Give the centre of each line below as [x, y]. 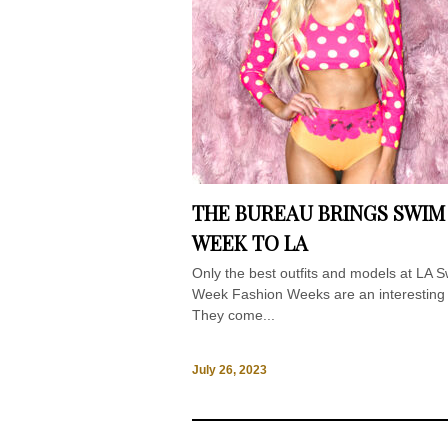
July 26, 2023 [229, 370]
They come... [233, 314]
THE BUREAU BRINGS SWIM [318, 212]
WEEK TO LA [250, 242]
